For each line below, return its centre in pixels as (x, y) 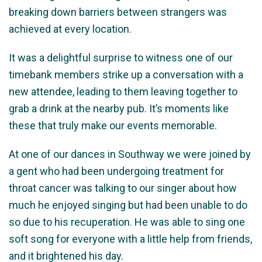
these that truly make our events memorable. (113, 125)
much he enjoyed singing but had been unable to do (128, 205)
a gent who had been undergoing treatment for (116, 171)
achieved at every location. (70, 29)
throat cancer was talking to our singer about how (123, 188)
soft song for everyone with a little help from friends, (130, 239)
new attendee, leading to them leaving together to (123, 92)
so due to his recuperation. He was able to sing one (127, 222)
